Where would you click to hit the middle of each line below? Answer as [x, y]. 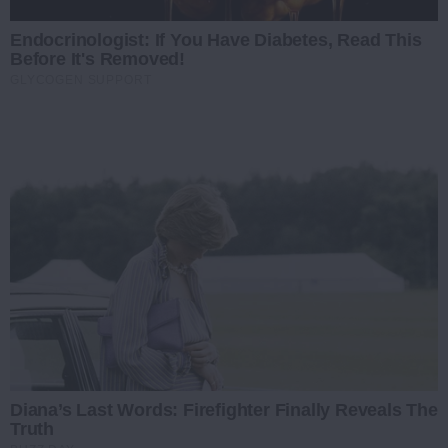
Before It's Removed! [98, 58]
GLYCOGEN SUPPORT [81, 79]
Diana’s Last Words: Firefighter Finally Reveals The [224, 410]
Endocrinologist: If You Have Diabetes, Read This [216, 39]
